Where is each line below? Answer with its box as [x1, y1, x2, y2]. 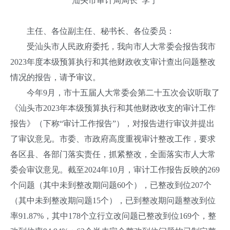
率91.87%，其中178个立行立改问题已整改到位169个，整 [10, 212, 216, 220]
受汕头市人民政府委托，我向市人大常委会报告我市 [10, 42, 216, 51]
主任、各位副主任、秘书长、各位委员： [10, 27, 175, 35]
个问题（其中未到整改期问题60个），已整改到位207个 [10, 181, 212, 189]
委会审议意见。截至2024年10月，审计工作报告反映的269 [10, 165, 220, 174]
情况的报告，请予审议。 [10, 73, 101, 82]
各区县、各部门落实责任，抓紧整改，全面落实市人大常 [10, 150, 216, 159]
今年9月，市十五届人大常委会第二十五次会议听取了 [10, 88, 220, 97]
